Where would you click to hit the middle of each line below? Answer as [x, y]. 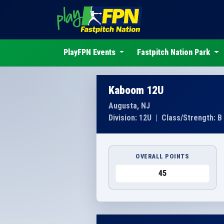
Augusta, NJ [129, 105]
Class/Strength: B [192, 117]
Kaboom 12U [136, 90]
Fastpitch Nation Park [175, 52]
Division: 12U [130, 117]
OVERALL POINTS [162, 156]
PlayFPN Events [90, 52]
